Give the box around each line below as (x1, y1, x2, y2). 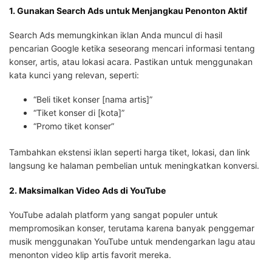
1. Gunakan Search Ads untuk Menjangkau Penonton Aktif (9, 5, 247, 16)
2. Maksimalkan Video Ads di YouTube (9, 185, 166, 195)
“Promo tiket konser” (33, 120, 114, 131)
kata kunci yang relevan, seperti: (9, 70, 139, 81)
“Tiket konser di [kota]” (33, 107, 124, 118)
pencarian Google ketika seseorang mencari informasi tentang (9, 43, 255, 54)
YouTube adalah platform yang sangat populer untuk (9, 209, 218, 220)
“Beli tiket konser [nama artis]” (33, 93, 152, 104)
